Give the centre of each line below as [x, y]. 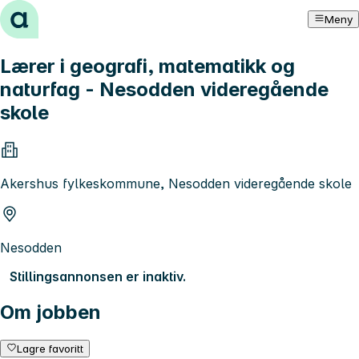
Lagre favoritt [50, 348]
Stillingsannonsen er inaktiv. [98, 276]
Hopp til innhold [56, 14]
